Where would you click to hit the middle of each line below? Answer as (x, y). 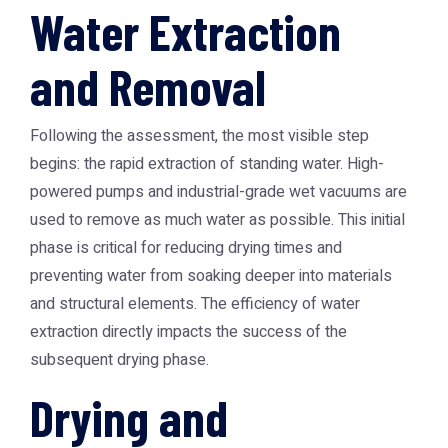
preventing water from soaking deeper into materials (211, 276)
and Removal (148, 86)
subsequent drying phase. (119, 360)
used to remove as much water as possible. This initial (217, 220)
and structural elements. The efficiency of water (195, 304)
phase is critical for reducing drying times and (186, 248)
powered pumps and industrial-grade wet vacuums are (218, 192)
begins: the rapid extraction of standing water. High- (207, 164)
